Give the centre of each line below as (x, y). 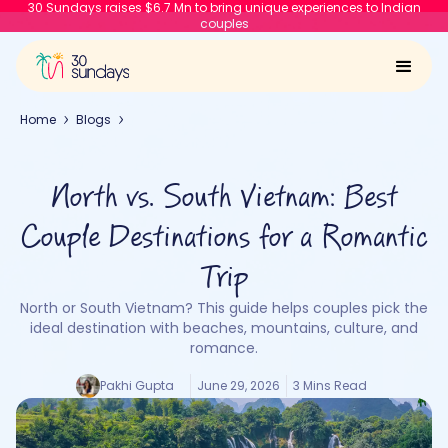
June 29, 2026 (238, 385)
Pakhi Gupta (136, 385)
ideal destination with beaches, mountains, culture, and (224, 328)
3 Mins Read (329, 385)
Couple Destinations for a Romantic (224, 238)
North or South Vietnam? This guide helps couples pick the (224, 308)
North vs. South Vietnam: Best (224, 198)
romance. (224, 348)
